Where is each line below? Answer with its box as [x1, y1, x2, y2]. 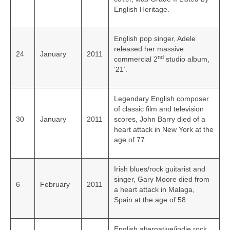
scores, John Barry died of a [114, 115, 205, 124]
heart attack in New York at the [114, 125, 214, 134]
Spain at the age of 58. [114, 196, 188, 204]
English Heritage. [114, 5, 169, 14]
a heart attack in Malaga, [114, 185, 195, 194]
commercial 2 [114, 55, 158, 64]
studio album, [164, 55, 209, 64]
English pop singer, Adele [114, 34, 196, 43]
